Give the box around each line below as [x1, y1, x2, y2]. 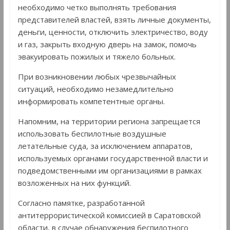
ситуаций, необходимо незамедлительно [17, 83, 174, 94]
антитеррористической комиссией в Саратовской [17, 209, 201, 220]
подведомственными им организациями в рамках [17, 165, 202, 176]
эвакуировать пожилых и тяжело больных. [17, 51, 176, 62]
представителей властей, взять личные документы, [17, 14, 211, 25]
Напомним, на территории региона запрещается [17, 116, 200, 126]
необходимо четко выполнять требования [17, 2, 176, 12]
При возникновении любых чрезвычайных [17, 71, 176, 82]
